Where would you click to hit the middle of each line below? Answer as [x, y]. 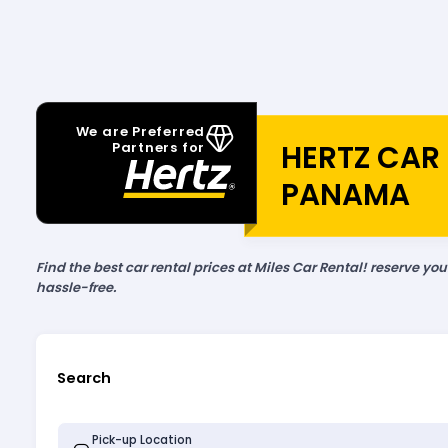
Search [83, 378]
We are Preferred [140, 131]
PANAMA [345, 194]
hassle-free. [75, 288]
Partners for [158, 147]
